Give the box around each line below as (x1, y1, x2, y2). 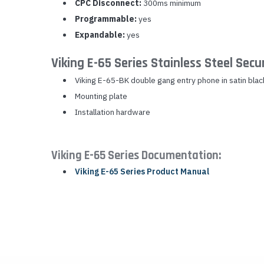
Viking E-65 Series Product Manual (74, 166, 209, 177)
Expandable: (74, 29, 125, 41)
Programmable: (74, 14, 137, 25)
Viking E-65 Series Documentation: (51, 148, 221, 164)
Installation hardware (74, 107, 150, 118)
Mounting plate (74, 91, 127, 102)
